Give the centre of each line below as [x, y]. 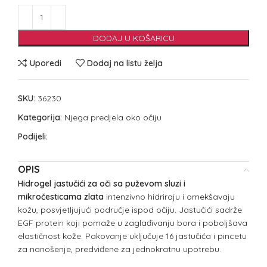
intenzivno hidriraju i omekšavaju [169, 197]
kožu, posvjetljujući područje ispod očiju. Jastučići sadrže [130, 210]
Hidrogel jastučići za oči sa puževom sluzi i [102, 184]
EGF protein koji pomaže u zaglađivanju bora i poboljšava [133, 223]
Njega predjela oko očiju [113, 118]
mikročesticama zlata [61, 197]
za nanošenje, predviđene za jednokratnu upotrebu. [119, 249]
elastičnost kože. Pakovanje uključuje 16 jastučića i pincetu [132, 236]
